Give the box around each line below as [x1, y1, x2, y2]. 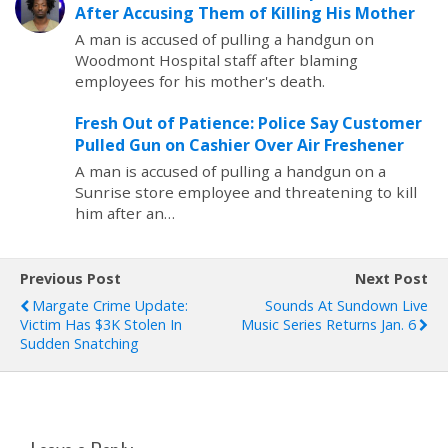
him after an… [75, 203, 175, 223]
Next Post [355, 269, 428, 288]
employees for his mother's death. [75, 71, 325, 91]
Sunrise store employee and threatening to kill [75, 182, 417, 202]
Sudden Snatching [20, 334, 139, 353]
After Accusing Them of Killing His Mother [75, 2, 415, 24]
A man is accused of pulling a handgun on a [75, 161, 386, 181]
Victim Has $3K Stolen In [20, 315, 182, 334]
